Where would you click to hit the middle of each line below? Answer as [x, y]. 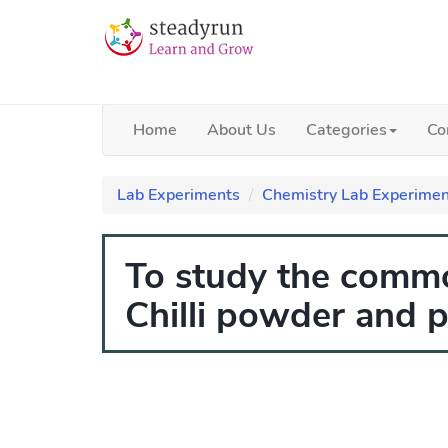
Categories [346, 130]
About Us [241, 130]
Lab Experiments [178, 195]
